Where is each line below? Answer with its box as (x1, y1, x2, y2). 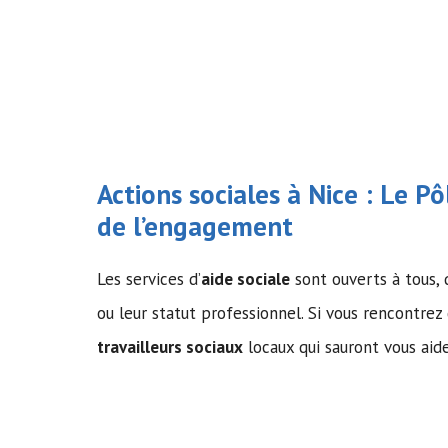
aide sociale (201, 267, 290, 290)
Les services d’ (97, 267, 201, 290)
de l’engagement (97, 208, 293, 243)
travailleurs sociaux (97, 335, 243, 358)
